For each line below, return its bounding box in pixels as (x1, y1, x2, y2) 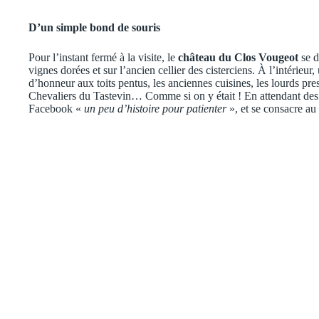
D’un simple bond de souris (28, 21, 160, 33)
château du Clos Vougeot (178, 51, 298, 63)
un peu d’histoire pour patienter (84, 102, 226, 115)
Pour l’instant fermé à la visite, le (28, 51, 178, 63)
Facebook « (28, 102, 84, 115)
